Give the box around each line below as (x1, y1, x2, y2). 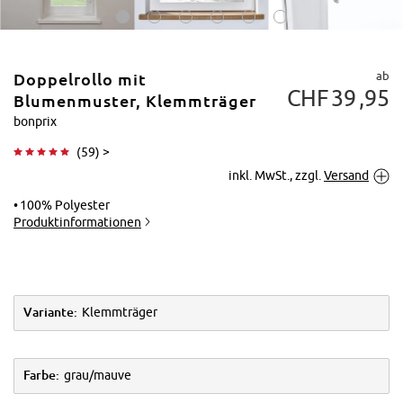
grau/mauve (64, 368, 131, 383)
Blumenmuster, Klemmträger (13, 92, 256, 111)
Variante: (23, 305, 77, 320)
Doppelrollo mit (13, 70, 147, 89)
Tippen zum (307, 157, 365, 171)
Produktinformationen (13, 214, 141, 229)
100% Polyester (20, 197, 110, 212)
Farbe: (23, 368, 59, 383)
